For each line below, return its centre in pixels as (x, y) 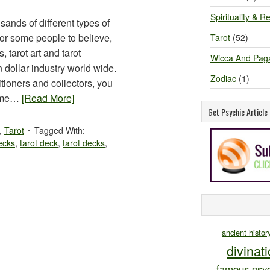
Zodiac (223, 78)
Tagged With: (60, 130)
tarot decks (84, 143)
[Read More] (48, 98)
